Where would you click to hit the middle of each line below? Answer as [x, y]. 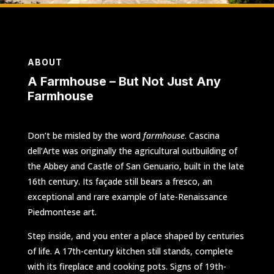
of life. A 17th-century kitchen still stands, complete [130, 251]
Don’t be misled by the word [85, 135]
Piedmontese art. [62, 212]
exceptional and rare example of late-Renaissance [127, 196]
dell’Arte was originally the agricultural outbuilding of [132, 150]
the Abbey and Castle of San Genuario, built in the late [135, 166]
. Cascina [202, 135]
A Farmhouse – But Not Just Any [124, 81]
